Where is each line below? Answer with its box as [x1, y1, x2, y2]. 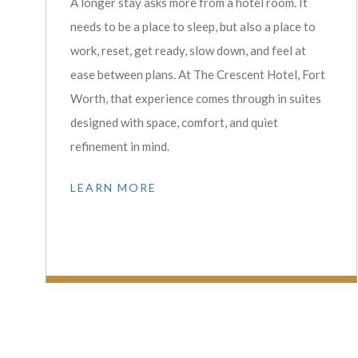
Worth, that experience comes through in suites [70, 90, 322, 105]
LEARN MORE [70, 180, 157, 194]
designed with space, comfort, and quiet [70, 114, 279, 129]
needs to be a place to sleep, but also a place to [70, 18, 316, 34]
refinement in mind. [70, 138, 170, 153]
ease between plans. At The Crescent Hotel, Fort [70, 66, 326, 82]
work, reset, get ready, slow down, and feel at [70, 42, 307, 58]
